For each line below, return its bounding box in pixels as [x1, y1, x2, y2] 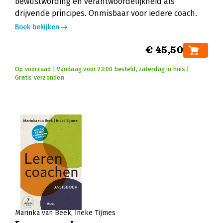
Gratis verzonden [15, 74, 64, 81]
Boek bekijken [15, 23, 59, 31]
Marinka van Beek [15, 209, 71, 217]
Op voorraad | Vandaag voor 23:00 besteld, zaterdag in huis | [15, 66, 190, 73]
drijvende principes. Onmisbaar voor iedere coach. [15, 8, 197, 18]
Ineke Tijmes [75, 209, 115, 217]
